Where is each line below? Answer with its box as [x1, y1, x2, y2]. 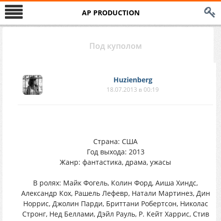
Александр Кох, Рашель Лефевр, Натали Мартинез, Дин [21, 188, 210, 198]
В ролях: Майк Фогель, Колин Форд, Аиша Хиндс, [33, 178, 198, 187]
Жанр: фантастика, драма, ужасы [60, 157, 171, 167]
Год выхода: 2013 [86, 147, 145, 156]
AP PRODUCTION [81, 8, 140, 17]
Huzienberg [113, 75, 152, 84]
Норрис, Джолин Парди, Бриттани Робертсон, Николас [23, 199, 208, 208]
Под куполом [89, 40, 142, 51]
